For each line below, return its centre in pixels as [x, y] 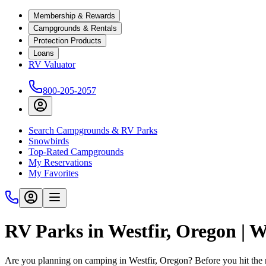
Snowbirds [49, 141]
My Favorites [53, 173]
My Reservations [60, 162]
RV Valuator [52, 64]
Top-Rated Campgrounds [76, 152]
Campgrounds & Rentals [75, 28]
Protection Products [67, 41]
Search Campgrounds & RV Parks [93, 130]
